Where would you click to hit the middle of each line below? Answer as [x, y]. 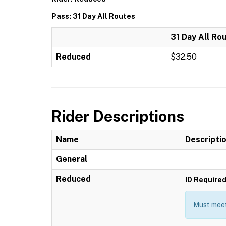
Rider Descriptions [118, 116]
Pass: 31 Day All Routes [93, 16]
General [72, 159]
